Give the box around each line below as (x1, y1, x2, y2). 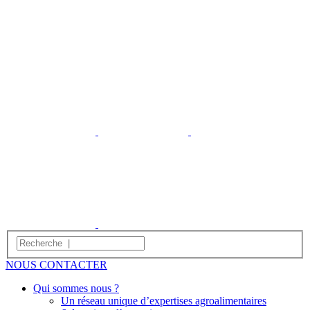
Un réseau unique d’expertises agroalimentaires (61, 294, 266, 307)
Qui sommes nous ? (33, 282, 119, 294)
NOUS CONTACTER (6, 258, 107, 271)
